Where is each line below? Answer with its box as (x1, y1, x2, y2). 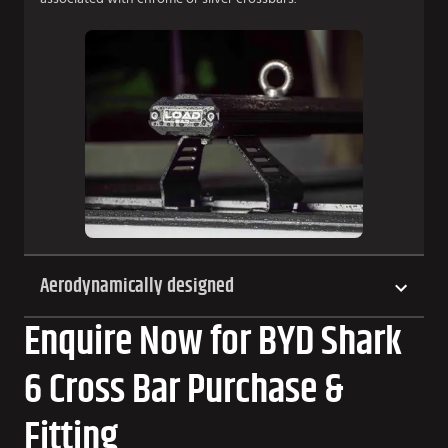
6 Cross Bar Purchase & (24, 370, 343, 411)
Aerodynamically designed (40, 276, 234, 297)
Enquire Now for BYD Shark (24, 322, 402, 363)
